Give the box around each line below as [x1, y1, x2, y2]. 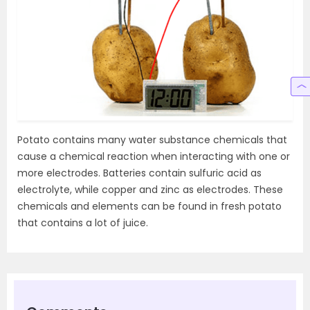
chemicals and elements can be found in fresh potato [17, 199, 282, 213]
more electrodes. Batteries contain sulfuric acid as [17, 165, 262, 180]
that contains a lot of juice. [17, 215, 148, 230]
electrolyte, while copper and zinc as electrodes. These [17, 182, 283, 197]
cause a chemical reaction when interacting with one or [17, 149, 290, 163]
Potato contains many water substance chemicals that [17, 132, 287, 147]
